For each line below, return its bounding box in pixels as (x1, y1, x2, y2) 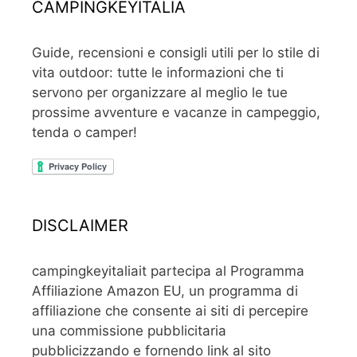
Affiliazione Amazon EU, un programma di (32, 283, 298, 300)
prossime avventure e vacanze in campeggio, (32, 104, 320, 121)
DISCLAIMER (32, 216, 128, 236)
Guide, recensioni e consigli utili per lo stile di (32, 45, 320, 61)
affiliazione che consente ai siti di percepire (32, 303, 308, 320)
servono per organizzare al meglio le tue (32, 84, 288, 101)
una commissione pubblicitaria (32, 323, 226, 339)
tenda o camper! (32, 124, 137, 141)
